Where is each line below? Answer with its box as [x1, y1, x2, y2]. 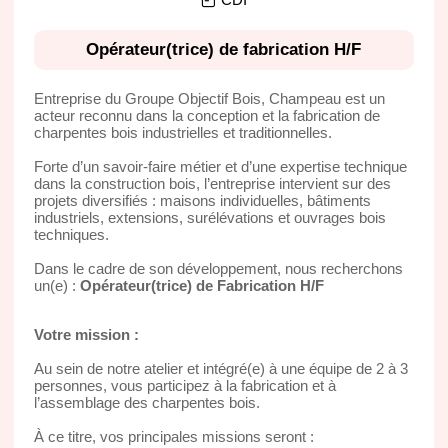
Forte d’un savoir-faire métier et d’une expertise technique [33, 157, 407, 175]
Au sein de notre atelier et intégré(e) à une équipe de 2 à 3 [33, 359, 408, 377]
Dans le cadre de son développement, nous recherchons [33, 259, 403, 277]
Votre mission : [33, 325, 139, 343]
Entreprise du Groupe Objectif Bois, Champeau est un [33, 89, 385, 107]
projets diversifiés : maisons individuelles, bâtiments [33, 191, 371, 209]
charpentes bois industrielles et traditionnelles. [33, 123, 332, 141]
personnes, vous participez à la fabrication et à [33, 376, 336, 394]
